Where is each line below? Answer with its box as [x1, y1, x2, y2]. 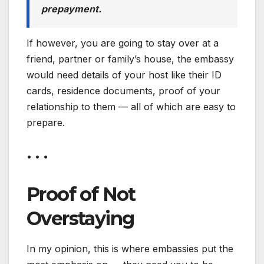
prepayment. [41, 3, 101, 15]
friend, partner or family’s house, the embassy [27, 53, 234, 65]
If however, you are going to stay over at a [27, 37, 219, 49]
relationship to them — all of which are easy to [27, 101, 236, 113]
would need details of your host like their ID [27, 69, 222, 81]
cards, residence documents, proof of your [27, 85, 220, 97]
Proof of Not [27, 183, 136, 206]
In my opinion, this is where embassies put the [27, 243, 233, 255]
